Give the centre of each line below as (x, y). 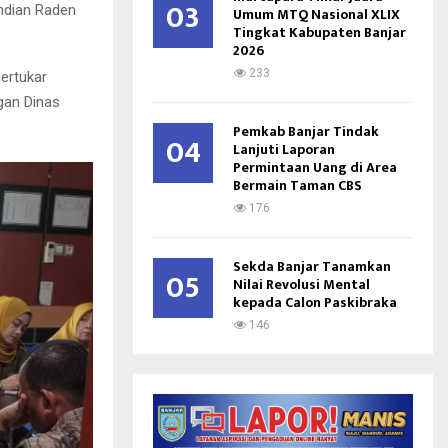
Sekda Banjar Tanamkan (312, 266)
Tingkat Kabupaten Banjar (319, 32)
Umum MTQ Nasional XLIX (316, 14)
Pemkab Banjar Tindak (306, 131)
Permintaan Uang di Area (315, 167)
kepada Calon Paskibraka (315, 302)
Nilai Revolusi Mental (301, 284)
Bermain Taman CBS (297, 185)
